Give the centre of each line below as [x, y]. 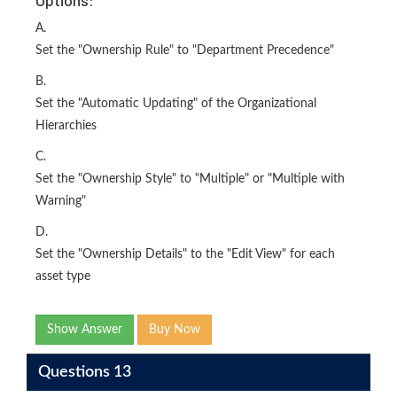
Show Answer [85, 330]
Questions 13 [84, 372]
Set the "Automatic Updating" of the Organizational [176, 104]
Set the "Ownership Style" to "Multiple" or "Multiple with [190, 179]
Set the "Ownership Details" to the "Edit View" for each [185, 255]
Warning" [61, 202]
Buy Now [175, 330]
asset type [63, 277]
